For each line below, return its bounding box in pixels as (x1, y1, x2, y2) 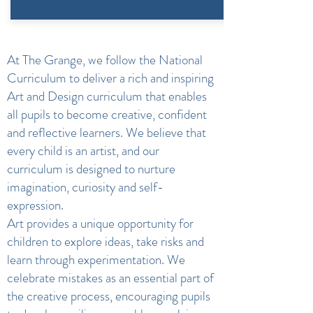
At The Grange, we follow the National (7, 50, 203, 69)
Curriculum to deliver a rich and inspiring (7, 68, 214, 87)
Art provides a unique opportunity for (7, 214, 194, 233)
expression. (7, 196, 64, 214)
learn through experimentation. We (7, 250, 185, 269)
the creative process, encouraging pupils (7, 286, 210, 305)
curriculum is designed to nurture (7, 159, 175, 178)
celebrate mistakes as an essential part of (7, 268, 214, 287)
